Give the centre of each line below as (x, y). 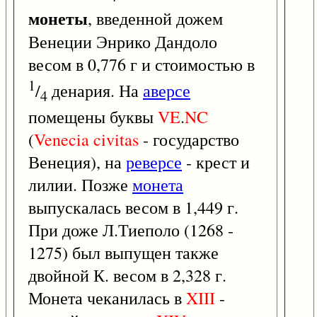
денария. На (95, 90)
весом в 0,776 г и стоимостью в (142, 64)
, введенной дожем (155, 18)
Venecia (62, 139)
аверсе (167, 90)
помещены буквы (93, 116)
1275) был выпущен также (123, 252)
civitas (116, 139)
